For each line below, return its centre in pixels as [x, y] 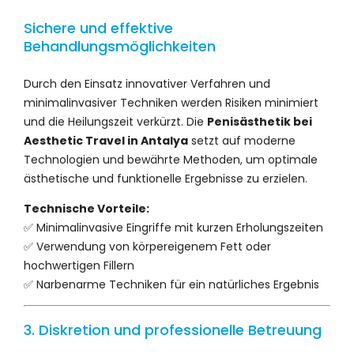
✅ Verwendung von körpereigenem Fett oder [147, 246]
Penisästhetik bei [260, 121]
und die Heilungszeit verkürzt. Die [115, 121]
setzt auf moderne [242, 140]
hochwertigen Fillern [79, 265]
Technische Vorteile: [87, 208]
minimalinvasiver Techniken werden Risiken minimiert [171, 102]
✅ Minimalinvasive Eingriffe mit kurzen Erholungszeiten [173, 227]
